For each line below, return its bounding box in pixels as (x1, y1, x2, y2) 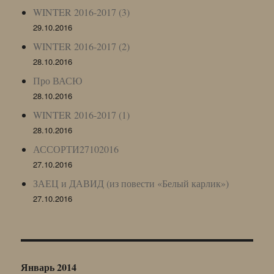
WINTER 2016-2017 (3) (33, 5, 130, 18)
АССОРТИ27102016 (33, 142, 119, 155)
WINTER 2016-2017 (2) (33, 39, 130, 53)
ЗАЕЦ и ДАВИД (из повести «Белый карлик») (33, 176, 229, 190)
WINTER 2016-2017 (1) (33, 108, 130, 121)
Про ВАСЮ (33, 73, 83, 87)
